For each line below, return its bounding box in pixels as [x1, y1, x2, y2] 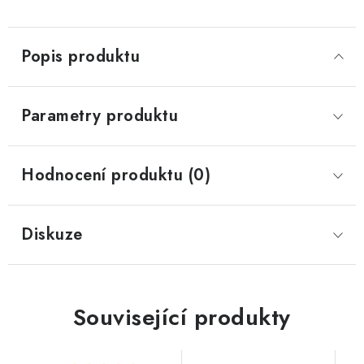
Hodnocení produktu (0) [21, 163, 210, 187]
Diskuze [21, 223, 83, 246]
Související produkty [72, 301, 291, 334]
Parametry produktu [21, 104, 178, 128]
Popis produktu [21, 45, 140, 68]
